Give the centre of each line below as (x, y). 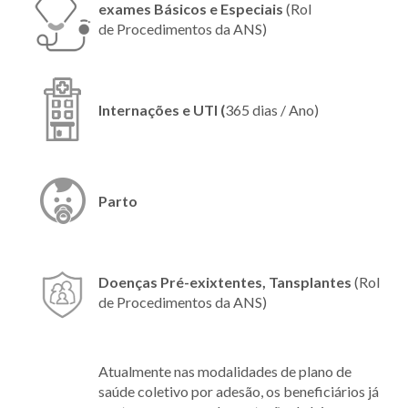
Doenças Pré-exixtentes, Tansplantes (225, 281)
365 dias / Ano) (272, 109)
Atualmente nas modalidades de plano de (225, 371)
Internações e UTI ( (162, 109)
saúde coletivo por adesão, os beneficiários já (239, 391)
